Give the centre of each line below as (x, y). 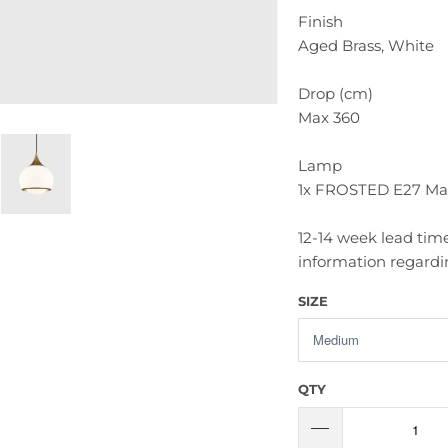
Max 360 (328, 117)
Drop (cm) (335, 93)
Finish (320, 21)
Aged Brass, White (365, 45)
